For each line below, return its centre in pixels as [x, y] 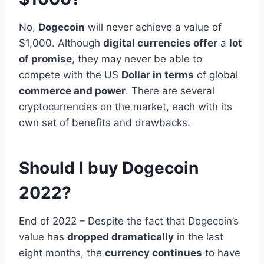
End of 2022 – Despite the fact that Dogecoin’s [129, 221]
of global [216, 75]
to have [221, 253]
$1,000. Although [61, 43]
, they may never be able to [137, 59]
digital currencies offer [160, 43]
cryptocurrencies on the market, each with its [126, 106]
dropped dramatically [121, 237]
